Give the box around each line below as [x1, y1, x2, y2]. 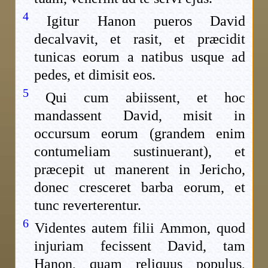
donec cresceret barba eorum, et [34, 179, 245, 196]
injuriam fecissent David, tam [34, 238, 245, 254]
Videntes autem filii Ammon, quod [34, 220, 245, 236]
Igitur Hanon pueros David [47, 13, 245, 29]
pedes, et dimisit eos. [34, 67, 156, 83]
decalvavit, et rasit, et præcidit [34, 31, 245, 47]
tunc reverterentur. [34, 197, 142, 214]
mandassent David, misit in [34, 108, 245, 124]
